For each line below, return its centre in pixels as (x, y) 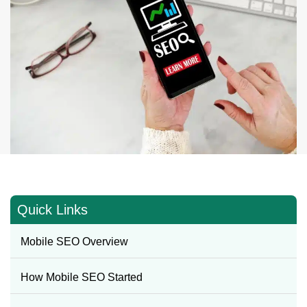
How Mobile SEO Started (82, 277)
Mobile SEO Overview (74, 241)
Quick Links (52, 209)
